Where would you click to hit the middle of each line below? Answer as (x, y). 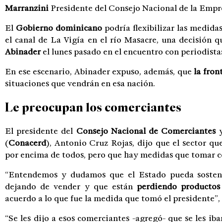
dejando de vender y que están (71, 186)
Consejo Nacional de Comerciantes (146, 131)
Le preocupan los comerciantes (93, 107)
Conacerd (27, 143)
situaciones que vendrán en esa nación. (80, 83)
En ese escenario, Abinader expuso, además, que (100, 72)
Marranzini (27, 8)
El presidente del (41, 131)
